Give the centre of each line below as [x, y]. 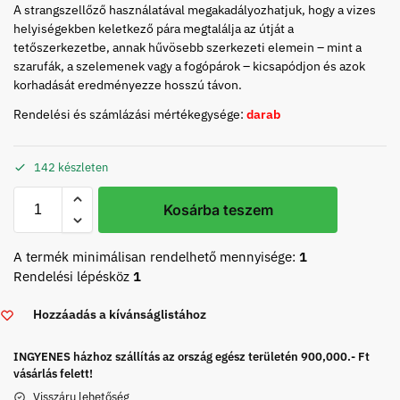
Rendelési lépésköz [73, 277]
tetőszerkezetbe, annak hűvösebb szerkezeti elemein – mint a [187, 47]
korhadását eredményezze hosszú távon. [128, 84]
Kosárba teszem [218, 210]
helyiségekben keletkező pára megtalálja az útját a [154, 28]
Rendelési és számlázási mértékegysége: [130, 114]
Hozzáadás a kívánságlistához [120, 314]
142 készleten [71, 168]
